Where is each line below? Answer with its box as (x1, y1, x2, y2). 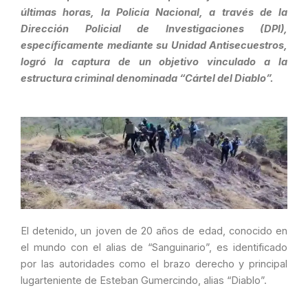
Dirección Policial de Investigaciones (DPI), (21, 23, 287, 36)
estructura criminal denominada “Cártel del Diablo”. (21, 72, 274, 85)
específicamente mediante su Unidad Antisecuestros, (21, 39, 287, 52)
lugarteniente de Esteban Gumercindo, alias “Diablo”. (21, 274, 267, 287)
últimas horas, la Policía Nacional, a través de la (21, 6, 287, 19)
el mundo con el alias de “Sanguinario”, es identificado (21, 241, 287, 254)
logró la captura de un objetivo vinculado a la (21, 56, 287, 69)
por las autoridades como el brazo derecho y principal (21, 257, 287, 270)
